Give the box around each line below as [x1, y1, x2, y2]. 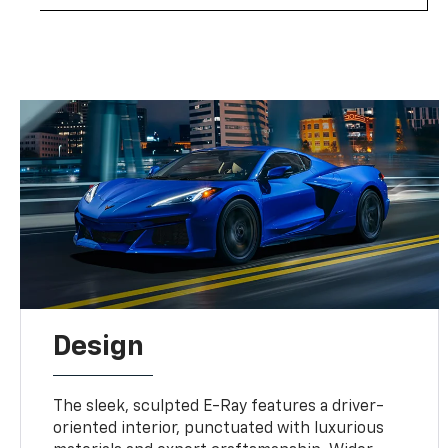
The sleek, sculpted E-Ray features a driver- [53, 399, 385, 416]
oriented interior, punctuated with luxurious [53, 421, 385, 438]
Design [53, 333, 145, 362]
